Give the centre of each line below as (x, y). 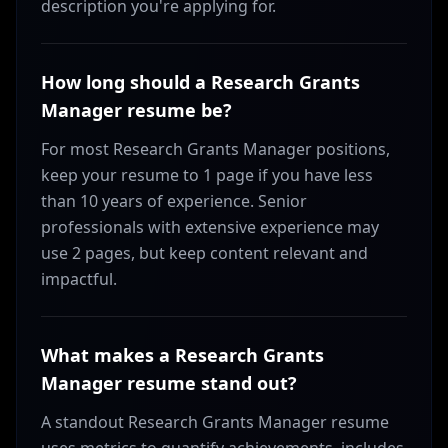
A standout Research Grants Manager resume (215, 422)
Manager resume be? (136, 110)
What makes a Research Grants (182, 355)
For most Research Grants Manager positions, (215, 149)
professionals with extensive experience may (210, 227)
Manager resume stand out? (169, 383)
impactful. (79, 279)
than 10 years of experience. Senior (174, 201)
